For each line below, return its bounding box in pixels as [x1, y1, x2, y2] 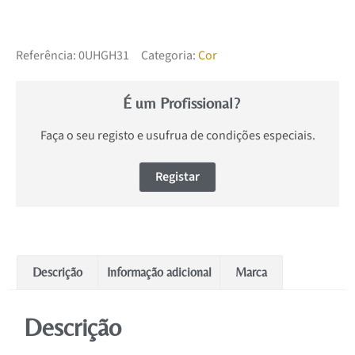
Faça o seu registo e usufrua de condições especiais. [40, 127, 315, 145]
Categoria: [141, 47, 196, 65]
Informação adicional [106, 264, 212, 280]
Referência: [16, 47, 78, 65]
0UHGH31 [78, 47, 129, 65]
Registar [155, 168, 200, 186]
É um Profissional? [123, 94, 240, 113]
